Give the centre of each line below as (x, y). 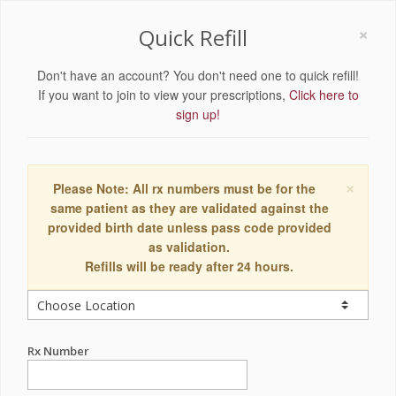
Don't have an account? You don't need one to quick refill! (198, 75)
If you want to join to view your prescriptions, (163, 95)
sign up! (198, 114)
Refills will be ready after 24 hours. (189, 266)
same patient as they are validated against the (189, 208)
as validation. (189, 247)
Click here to (324, 95)
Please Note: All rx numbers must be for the (184, 188)
